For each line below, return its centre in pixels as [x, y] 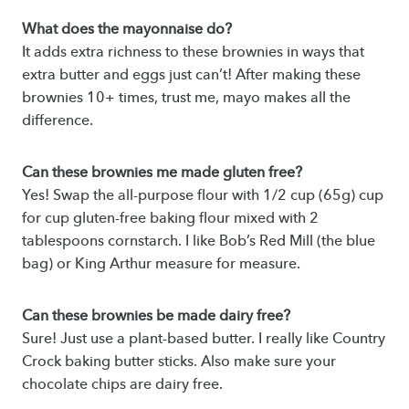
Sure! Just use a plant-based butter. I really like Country [204, 338]
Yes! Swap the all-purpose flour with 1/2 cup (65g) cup [203, 194]
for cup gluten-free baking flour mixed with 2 [170, 217]
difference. [58, 120]
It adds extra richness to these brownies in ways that [193, 51]
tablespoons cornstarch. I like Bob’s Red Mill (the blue [199, 240]
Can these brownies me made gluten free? [162, 172]
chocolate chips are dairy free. [122, 383]
